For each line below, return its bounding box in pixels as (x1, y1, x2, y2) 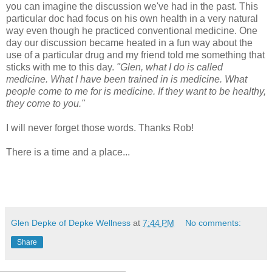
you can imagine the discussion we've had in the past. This (6, 1, 258, 12)
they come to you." (6, 98, 85, 109)
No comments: (185, 218, 242, 228)
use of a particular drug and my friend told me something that (6, 50, 265, 61)
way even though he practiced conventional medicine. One (6, 25, 257, 36)
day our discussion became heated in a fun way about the (6, 38, 253, 49)
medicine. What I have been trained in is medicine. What (6, 74, 247, 85)
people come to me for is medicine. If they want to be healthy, (6, 86, 266, 97)
